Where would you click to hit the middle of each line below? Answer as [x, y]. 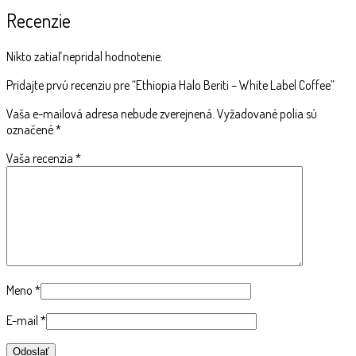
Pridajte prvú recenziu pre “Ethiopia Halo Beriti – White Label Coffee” [170, 85]
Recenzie [39, 21]
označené [31, 130]
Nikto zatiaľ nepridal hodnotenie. [85, 57]
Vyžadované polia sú [267, 114]
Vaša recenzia [41, 159]
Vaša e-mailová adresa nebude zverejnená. [110, 114]
